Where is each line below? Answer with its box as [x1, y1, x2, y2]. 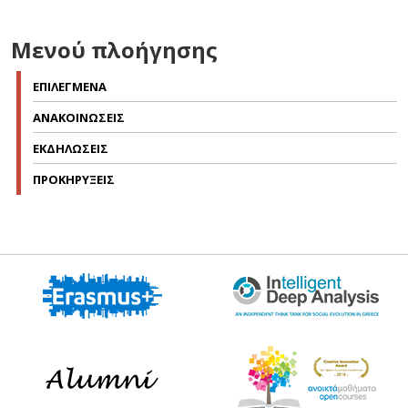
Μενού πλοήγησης [11, 34, 218, 65]
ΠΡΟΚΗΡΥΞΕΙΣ [33, 170, 115, 188]
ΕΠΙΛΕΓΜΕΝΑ [33, 77, 107, 95]
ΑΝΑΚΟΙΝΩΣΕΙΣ [33, 108, 125, 126]
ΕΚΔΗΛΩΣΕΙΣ [33, 139, 108, 157]
